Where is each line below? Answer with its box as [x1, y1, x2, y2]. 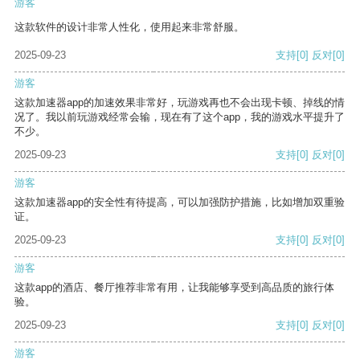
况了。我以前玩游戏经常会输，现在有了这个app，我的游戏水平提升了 [14, 111, 345, 124]
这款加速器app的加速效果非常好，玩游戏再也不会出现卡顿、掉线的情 [14, 96, 345, 109]
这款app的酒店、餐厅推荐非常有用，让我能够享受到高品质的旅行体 [14, 281, 334, 294]
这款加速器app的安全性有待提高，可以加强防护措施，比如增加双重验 [14, 196, 345, 209]
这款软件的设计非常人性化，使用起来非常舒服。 [14, 21, 244, 34]
